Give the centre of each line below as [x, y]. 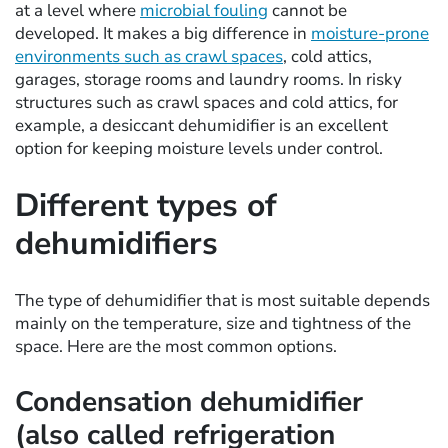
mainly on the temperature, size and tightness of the [213, 324]
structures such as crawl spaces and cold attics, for [206, 103]
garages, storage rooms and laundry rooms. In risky [208, 80]
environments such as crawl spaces [149, 57]
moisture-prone [370, 34]
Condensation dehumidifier [189, 402]
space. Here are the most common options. [176, 347]
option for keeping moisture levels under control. [199, 149]
